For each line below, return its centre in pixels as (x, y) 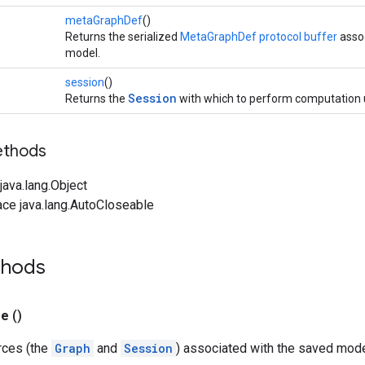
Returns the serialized (123, 37)
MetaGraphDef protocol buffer (259, 37)
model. (83, 53)
